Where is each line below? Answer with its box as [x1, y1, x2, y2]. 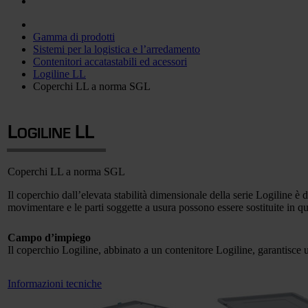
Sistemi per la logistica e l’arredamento [33, 43, 200, 55]
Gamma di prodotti [33, 31, 115, 43]
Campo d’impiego [8, 232, 91, 244]
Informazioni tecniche [8, 278, 102, 289]
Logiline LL [33, 68, 86, 80]
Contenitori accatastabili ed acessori [33, 56, 187, 67]
